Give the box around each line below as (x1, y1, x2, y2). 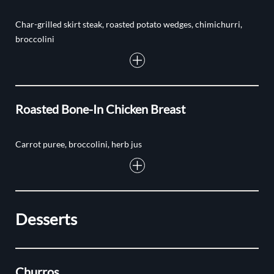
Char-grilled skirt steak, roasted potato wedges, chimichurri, (15, 19, 242, 30)
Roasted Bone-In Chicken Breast (15, 102, 185, 117)
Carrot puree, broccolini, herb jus (15, 139, 142, 150)
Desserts (15, 209, 77, 229)
